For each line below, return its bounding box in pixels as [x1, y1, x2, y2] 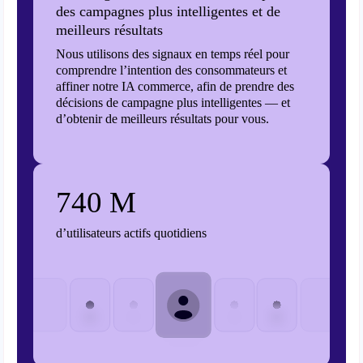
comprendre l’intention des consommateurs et [56, 63, 288, 77]
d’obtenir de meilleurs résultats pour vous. [56, 112, 270, 126]
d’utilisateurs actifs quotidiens [56, 226, 207, 240]
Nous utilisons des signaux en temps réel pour [56, 47, 290, 61]
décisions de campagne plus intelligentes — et [56, 96, 291, 109]
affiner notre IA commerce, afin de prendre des [56, 79, 295, 93]
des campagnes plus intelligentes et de [56, 3, 281, 19]
